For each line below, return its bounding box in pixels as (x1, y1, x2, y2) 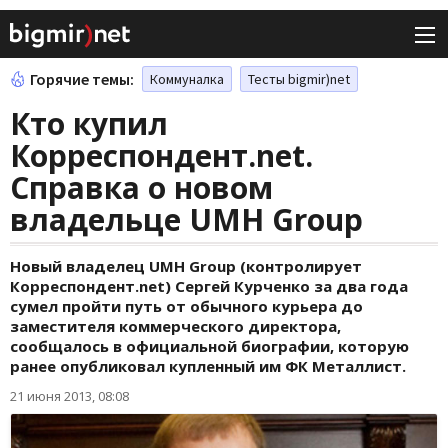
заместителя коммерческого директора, (10, 316, 341, 337)
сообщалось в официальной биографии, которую (10, 336, 409, 357)
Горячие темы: (30, 69, 134, 90)
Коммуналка (150, 70, 224, 89)
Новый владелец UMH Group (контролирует (10, 256, 362, 277)
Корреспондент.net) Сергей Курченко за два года (10, 276, 408, 297)
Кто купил (10, 103, 168, 145)
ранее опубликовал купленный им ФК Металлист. (10, 356, 406, 377)
